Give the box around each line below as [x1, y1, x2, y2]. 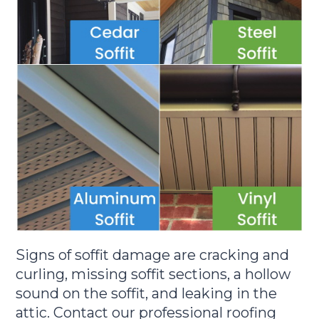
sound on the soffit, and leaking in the [16, 285, 278, 303]
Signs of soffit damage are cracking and [16, 246, 290, 264]
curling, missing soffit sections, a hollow [16, 266, 291, 283]
